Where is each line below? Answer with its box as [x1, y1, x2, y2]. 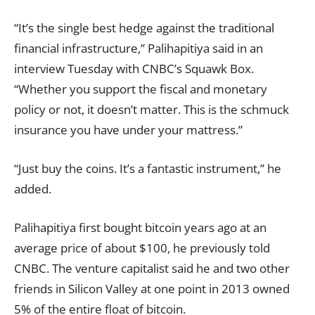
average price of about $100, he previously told [14, 240, 270, 256]
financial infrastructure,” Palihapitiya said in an [14, 40, 263, 56]
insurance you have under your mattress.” [14, 122, 243, 138]
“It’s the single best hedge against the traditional [14, 20, 274, 36]
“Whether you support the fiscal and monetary [14, 81, 267, 97]
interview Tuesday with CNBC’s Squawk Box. [14, 60, 254, 77]
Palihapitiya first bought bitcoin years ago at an [14, 219, 266, 236]
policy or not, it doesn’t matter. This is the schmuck [14, 101, 289, 117]
